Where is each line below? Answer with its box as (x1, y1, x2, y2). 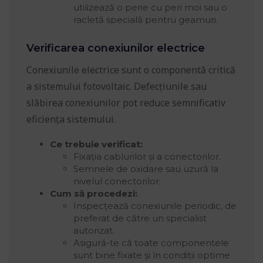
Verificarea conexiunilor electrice (26, 42, 205, 55)
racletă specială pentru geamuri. (73, 14, 218, 26)
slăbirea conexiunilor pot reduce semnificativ (26, 96, 225, 110)
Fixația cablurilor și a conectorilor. (73, 151, 221, 163)
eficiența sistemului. (26, 113, 116, 126)
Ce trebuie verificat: (50, 139, 143, 150)
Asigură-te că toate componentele (73, 237, 229, 249)
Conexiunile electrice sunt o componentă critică (26, 63, 235, 77)
